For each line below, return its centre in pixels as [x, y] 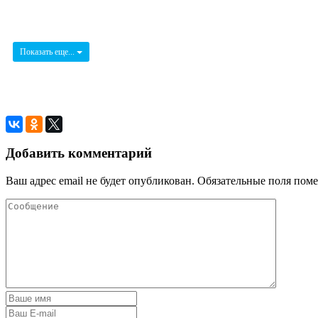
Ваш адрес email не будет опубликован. [100, 181]
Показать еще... [48, 51]
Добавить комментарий [79, 153]
